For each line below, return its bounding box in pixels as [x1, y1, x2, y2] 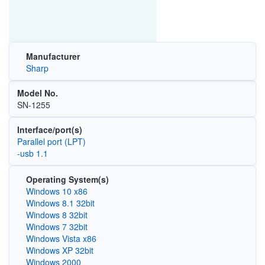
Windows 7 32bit [25, 221, 88, 233]
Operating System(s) [25, 173, 109, 186]
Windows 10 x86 [25, 185, 88, 198]
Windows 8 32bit [25, 209, 88, 221]
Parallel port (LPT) [17, 135, 86, 147]
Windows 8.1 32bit [25, 197, 95, 209]
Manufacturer [25, 50, 80, 62]
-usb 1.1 [17, 147, 48, 159]
